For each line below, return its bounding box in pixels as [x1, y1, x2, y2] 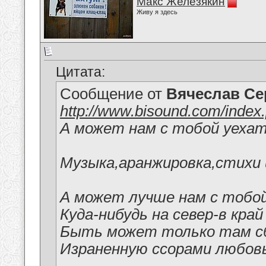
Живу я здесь [137, 8, 178, 15]
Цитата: [56, 64, 105, 80]
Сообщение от [60, 85, 166, 103]
